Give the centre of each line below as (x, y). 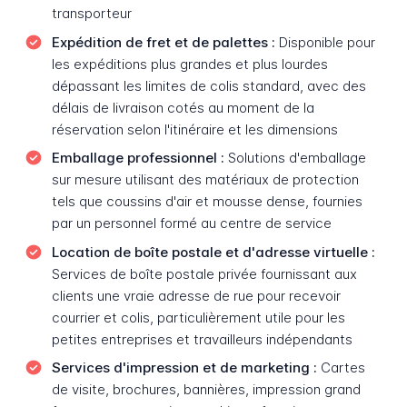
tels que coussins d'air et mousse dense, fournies (207, 202)
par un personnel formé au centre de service (191, 223)
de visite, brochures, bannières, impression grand (206, 390)
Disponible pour (325, 42)
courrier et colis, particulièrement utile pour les (198, 317)
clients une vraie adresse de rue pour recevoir (196, 295)
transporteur (91, 13)
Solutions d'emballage (295, 158)
